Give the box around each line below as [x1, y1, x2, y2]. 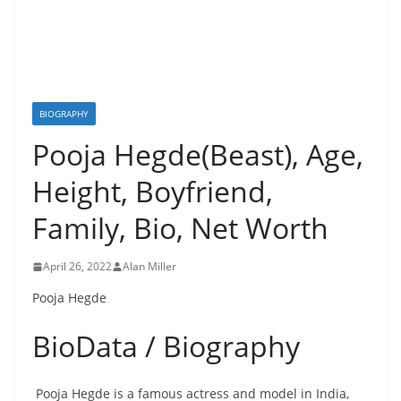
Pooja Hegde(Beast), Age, [32, 135, 363, 174]
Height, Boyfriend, [32, 172, 273, 210]
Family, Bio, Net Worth [32, 209, 328, 247]
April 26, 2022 [43, 259, 112, 274]
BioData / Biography [32, 327, 300, 365]
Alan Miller [123, 259, 176, 274]
